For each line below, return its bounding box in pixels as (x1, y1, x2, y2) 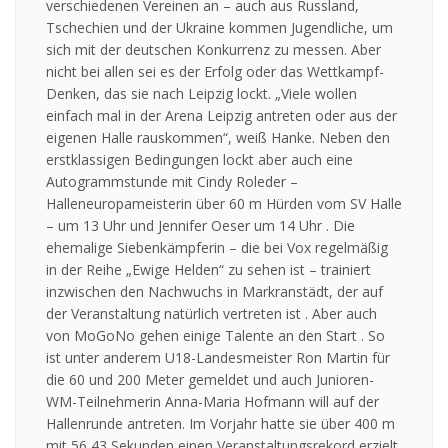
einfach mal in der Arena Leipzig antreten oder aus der (46, 106, 397, 126)
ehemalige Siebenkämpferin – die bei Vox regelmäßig (46, 238, 388, 258)
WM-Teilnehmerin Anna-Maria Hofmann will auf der (46, 392, 379, 412)
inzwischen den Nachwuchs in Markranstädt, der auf (46, 282, 383, 302)
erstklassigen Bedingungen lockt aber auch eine (46, 150, 353, 170)
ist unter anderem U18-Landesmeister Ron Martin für (46, 348, 390, 368)
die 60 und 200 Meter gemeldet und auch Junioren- (46, 370, 374, 390)
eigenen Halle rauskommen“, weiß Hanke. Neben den (46, 128, 390, 148)
